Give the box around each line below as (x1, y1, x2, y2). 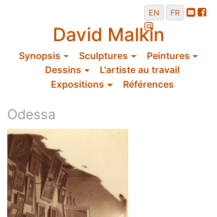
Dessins (45, 64, 81, 76)
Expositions (51, 78, 105, 90)
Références (123, 78, 174, 90)
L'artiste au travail (100, 64, 180, 76)
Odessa (7, 106, 56, 123)
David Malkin (52, 23, 165, 46)
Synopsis (19, 49, 61, 62)
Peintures (146, 49, 190, 62)
